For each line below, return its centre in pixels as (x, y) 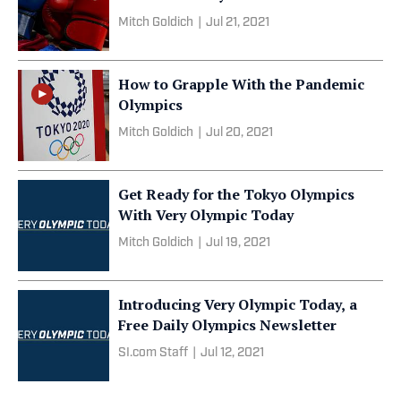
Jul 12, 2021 (232, 353)
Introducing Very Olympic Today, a (238, 304)
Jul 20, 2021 (239, 132)
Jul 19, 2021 (238, 243)
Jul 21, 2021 (238, 22)
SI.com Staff (153, 353)
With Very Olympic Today (206, 214)
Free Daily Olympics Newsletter (227, 324)
